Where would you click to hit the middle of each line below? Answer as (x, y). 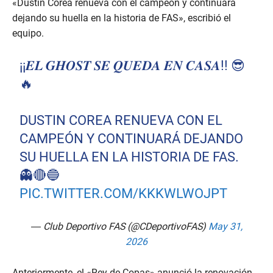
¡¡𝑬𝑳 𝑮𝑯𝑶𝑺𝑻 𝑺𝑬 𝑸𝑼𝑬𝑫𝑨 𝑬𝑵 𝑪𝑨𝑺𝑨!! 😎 (133, 66)
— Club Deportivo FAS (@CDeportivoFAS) (119, 227)
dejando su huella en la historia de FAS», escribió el (122, 18)
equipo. (28, 34)
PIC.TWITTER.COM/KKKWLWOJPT (124, 194)
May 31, (225, 227)
